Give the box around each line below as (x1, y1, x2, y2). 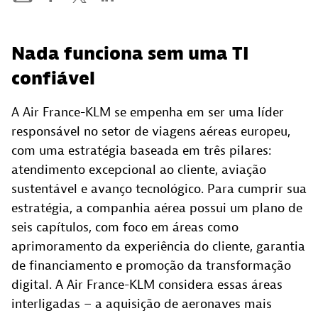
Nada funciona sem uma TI (11, 42, 249, 65)
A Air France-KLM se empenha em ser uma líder (11, 104, 284, 121)
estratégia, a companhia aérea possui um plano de (11, 199, 302, 216)
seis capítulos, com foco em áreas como (11, 219, 238, 236)
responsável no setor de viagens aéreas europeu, (11, 123, 290, 140)
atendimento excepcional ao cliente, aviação (11, 161, 266, 178)
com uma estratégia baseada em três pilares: (11, 142, 272, 159)
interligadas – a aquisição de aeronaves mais (11, 295, 272, 312)
